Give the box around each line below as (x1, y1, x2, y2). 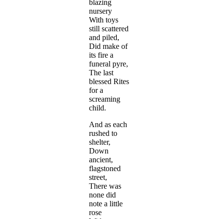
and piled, (89, 33, 119, 42)
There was (89, 182, 121, 191)
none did (89, 191, 116, 199)
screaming (89, 95, 120, 104)
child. (89, 104, 106, 112)
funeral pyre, (89, 60, 128, 68)
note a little (89, 199, 123, 208)
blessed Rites (89, 77, 129, 86)
